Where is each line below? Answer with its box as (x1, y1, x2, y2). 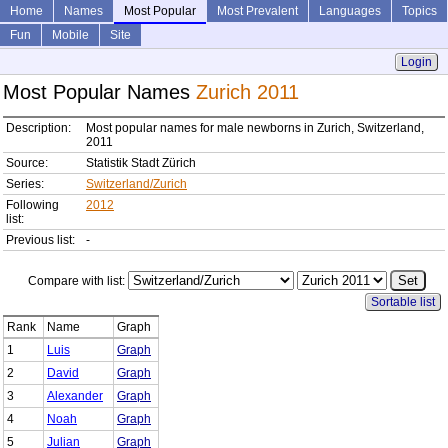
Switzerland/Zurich (86, 177, 187, 192)
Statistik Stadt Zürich (86, 156, 196, 171)
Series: (6, 177, 44, 192)
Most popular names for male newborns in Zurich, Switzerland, (86, 121, 424, 136)
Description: (6, 121, 71, 136)
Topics (402, 4, 437, 18)
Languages (319, 4, 381, 18)
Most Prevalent (217, 4, 298, 18)
